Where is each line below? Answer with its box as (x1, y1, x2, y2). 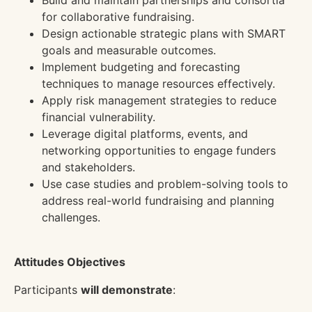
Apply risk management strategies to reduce (42, 93, 276, 108)
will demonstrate (81, 283, 173, 297)
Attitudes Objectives (14, 255, 125, 270)
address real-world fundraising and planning (42, 194, 274, 208)
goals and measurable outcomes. (42, 43, 216, 58)
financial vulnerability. (42, 110, 155, 125)
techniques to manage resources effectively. (42, 77, 275, 91)
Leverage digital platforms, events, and (42, 127, 248, 141)
